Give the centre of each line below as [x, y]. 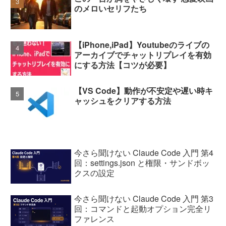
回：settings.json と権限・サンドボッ [142, 163]
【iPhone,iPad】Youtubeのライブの [142, 44]
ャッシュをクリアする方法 [123, 100]
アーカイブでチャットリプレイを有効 [143, 54]
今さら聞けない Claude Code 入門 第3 [144, 199]
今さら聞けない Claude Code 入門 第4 [144, 153]
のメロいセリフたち [111, 9]
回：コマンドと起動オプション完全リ [143, 209]
